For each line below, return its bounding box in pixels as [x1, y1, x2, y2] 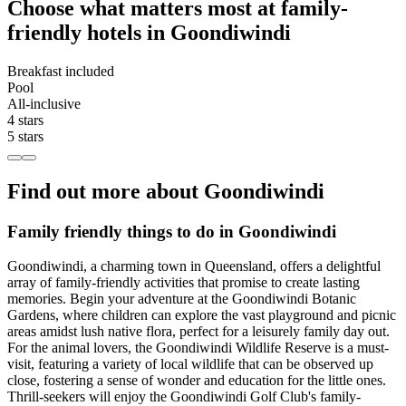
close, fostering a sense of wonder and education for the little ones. [7, 372, 386, 389]
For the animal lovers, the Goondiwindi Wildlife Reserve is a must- [7, 340, 389, 356]
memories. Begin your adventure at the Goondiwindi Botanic [7, 291, 356, 307]
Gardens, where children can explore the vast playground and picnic [7, 307, 396, 324]
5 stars [7, 128, 43, 144]
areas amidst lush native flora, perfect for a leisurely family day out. [7, 324, 390, 340]
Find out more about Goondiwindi [7, 179, 324, 203]
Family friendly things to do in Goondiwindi [7, 221, 336, 241]
